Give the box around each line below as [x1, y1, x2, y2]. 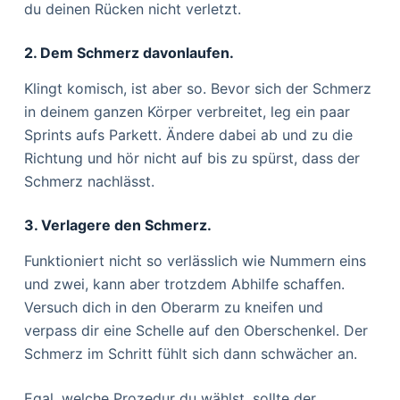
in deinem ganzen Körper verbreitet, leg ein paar [23, 102, 350, 121]
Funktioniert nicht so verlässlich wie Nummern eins [23, 251, 366, 270]
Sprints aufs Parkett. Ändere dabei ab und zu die [23, 125, 353, 144]
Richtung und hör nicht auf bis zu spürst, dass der [23, 148, 360, 167]
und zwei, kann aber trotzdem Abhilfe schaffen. [23, 274, 345, 293]
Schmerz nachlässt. [23, 171, 154, 190]
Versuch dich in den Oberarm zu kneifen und [23, 297, 323, 316]
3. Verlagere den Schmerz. [23, 215, 212, 234]
